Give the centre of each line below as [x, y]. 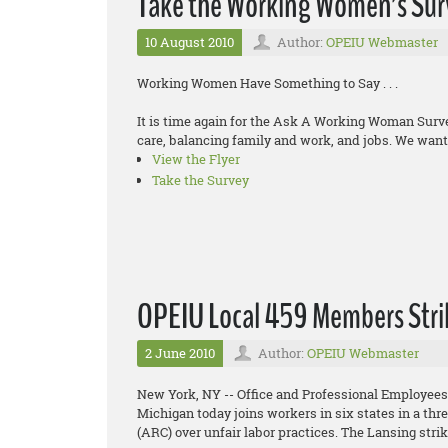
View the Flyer [196, 159]
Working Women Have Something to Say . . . [267, 83]
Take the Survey [200, 180]
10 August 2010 [189, 42]
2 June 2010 [180, 353]
